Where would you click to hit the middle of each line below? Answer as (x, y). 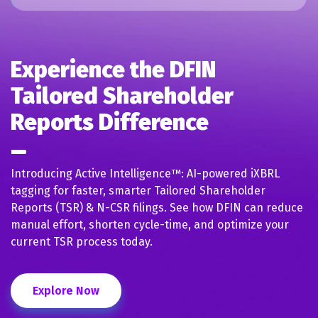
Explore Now (66, 290)
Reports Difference (110, 122)
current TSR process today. (82, 241)
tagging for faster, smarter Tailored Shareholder (138, 190)
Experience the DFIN (113, 69)
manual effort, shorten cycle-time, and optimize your (150, 224)
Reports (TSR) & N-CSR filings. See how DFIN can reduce (157, 207)
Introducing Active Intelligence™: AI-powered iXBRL (145, 173)
